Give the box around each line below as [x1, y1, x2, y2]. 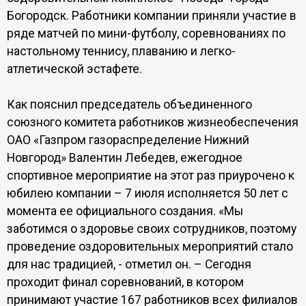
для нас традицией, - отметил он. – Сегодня [6, 258, 251, 271]
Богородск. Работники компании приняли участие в [6, 9, 296, 23]
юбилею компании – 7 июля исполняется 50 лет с [6, 186, 288, 200]
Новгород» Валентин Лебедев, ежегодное [6, 151, 242, 165]
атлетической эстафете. [6, 62, 145, 76]
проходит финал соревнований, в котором [6, 275, 244, 289]
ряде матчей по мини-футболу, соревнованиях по [6, 27, 286, 40]
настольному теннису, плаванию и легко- [6, 44, 236, 58]
